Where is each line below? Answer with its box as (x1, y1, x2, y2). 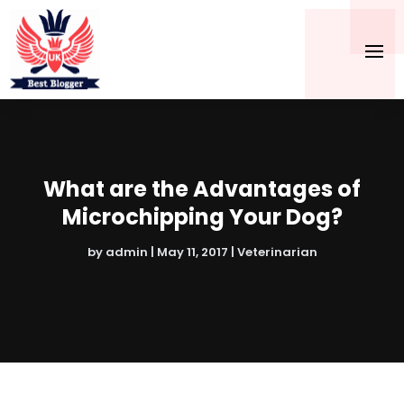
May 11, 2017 (156, 243, 228, 262)
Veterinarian (236, 243, 317, 262)
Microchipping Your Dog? (61, 202, 343, 233)
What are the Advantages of (43, 174, 361, 205)
